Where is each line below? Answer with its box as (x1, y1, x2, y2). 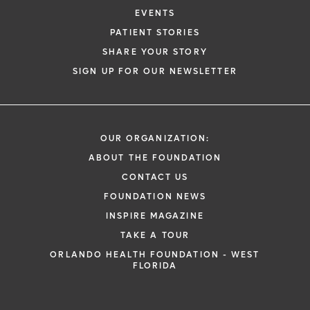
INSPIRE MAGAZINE (106, 210, 204, 221)
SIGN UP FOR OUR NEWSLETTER (73, 66, 237, 77)
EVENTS (134, 8, 176, 19)
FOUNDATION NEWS (103, 191, 207, 202)
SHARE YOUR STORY (102, 46, 208, 57)
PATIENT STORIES (110, 27, 200, 38)
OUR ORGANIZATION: (100, 133, 210, 144)
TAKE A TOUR (120, 230, 190, 241)
